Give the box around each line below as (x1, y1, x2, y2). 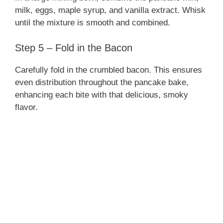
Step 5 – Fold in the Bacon (15, 42, 132, 53)
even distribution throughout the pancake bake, (15, 77, 189, 87)
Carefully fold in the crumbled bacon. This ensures (15, 65, 202, 75)
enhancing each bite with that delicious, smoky (15, 90, 188, 100)
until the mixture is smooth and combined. (15, 18, 170, 28)
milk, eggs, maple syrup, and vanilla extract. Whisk (15, 5, 206, 15)
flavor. (15, 102, 38, 112)
